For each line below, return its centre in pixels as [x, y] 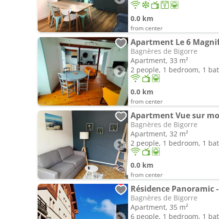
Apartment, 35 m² [159, 207]
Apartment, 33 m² [159, 60]
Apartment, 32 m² [159, 134]
